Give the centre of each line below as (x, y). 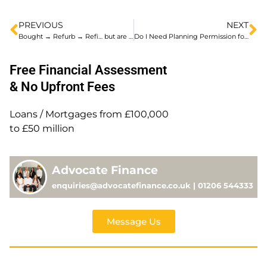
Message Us (133, 221)
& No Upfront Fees (62, 87)
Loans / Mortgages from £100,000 (89, 114)
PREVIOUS (41, 25)
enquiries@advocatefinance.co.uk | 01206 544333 (153, 186)
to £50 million (42, 129)
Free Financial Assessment (88, 70)
